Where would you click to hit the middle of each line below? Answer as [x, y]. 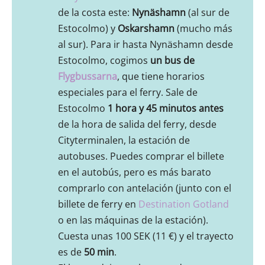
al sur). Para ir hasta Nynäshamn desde [146, 45]
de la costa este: [95, 13]
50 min [99, 252]
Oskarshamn [146, 29]
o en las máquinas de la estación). [133, 220]
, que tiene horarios [161, 77]
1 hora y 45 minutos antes [164, 109]
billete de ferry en [98, 204]
